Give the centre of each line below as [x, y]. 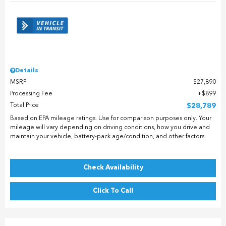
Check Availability [113, 167]
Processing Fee [31, 94]
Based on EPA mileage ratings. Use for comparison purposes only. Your [111, 118]
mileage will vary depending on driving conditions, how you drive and [110, 127]
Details [27, 70]
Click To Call [113, 191]
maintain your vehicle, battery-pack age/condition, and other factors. [108, 136]
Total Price [24, 105]
